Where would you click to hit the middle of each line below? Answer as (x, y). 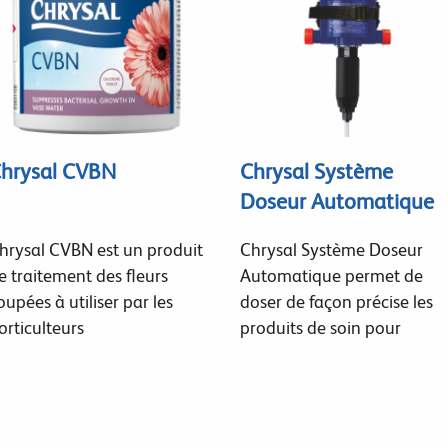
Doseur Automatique (336, 201)
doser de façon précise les (336, 301)
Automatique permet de (331, 275)
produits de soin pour (320, 327)
